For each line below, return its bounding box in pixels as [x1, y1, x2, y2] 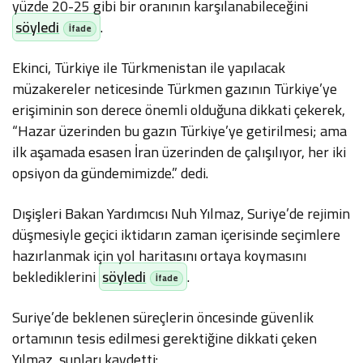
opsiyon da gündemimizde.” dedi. [12, 160, 209, 186]
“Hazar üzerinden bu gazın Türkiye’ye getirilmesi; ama [12, 117, 348, 144]
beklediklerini [12, 263, 100, 290]
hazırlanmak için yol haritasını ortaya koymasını [12, 242, 307, 269]
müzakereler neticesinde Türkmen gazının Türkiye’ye [12, 75, 338, 102]
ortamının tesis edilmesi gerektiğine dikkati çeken [12, 325, 318, 352]
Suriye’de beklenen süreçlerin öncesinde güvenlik [12, 304, 314, 331]
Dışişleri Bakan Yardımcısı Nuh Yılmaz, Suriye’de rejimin [12, 200, 351, 227]
